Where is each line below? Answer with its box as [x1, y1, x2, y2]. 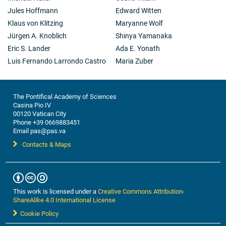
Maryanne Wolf [116, 18, 163, 28]
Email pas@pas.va [13, 126, 68, 135]
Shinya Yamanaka [116, 30, 172, 40]
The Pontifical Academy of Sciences [13, 91, 117, 101]
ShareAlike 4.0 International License [13, 195, 116, 204]
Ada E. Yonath [116, 43, 160, 53]
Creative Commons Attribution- [98, 186, 185, 196]
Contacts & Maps [22, 139, 72, 149]
